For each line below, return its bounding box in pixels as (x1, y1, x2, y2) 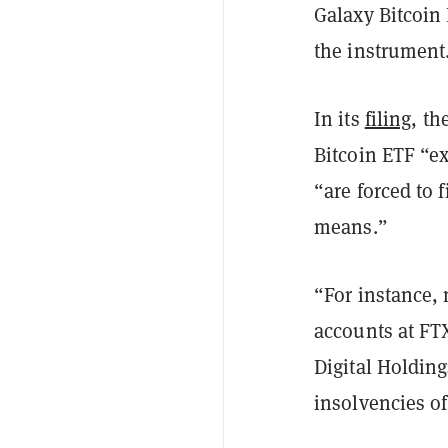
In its (314, 106, 365, 133)
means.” (314, 214, 388, 241)
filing (364, 106, 412, 133)
